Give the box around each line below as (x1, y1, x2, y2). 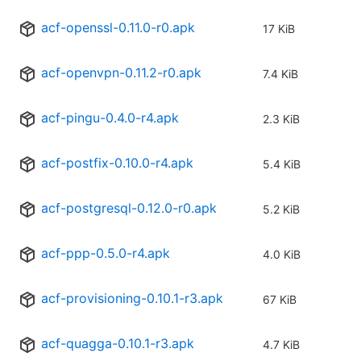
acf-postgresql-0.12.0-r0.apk (41, 200, 217, 217)
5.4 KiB (263, 157, 301, 172)
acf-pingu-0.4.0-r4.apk (41, 110, 179, 127)
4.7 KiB (263, 338, 300, 352)
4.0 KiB (263, 247, 301, 262)
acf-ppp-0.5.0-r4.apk (41, 245, 170, 262)
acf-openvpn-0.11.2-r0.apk (41, 64, 201, 81)
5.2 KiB (263, 202, 300, 217)
